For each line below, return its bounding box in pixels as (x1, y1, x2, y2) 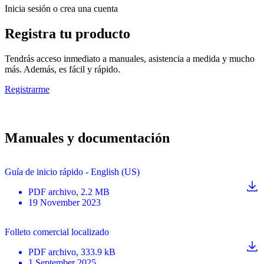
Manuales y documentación (5, 130, 170, 146)
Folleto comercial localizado (5, 227, 109, 237)
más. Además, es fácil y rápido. (5, 64, 120, 74)
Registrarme (5, 84, 49, 94)
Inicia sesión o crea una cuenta (5, 3, 118, 14)
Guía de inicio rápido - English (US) (5, 167, 140, 177)
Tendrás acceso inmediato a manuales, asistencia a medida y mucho (5, 53, 255, 64)
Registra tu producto (5, 25, 130, 41)
